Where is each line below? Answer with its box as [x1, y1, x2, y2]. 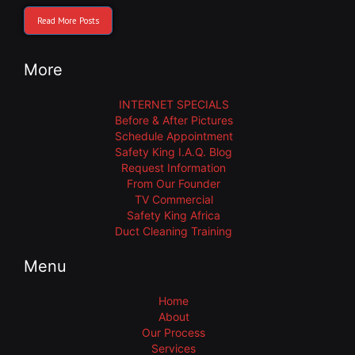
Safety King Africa [127, 208, 220, 222]
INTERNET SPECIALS [118, 97, 229, 111]
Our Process [142, 325, 205, 339]
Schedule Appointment [114, 128, 233, 143]
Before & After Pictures [114, 113, 233, 127]
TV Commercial [134, 192, 213, 206]
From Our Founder [127, 176, 220, 190]
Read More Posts [37, 14, 99, 26]
